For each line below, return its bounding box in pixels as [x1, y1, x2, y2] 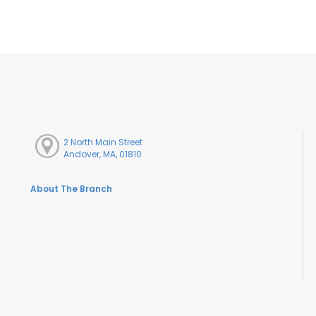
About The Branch [30, 183, 112, 195]
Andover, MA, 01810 [63, 147, 142, 160]
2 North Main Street [63, 135, 143, 148]
